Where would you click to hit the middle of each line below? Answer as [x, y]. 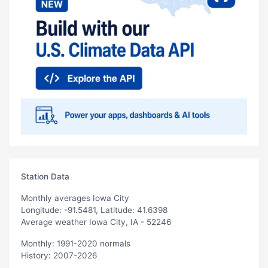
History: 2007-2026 [59, 255]
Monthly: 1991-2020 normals [76, 243]
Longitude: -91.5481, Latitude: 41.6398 [94, 210]
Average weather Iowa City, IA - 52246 [96, 222]
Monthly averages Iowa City [75, 198]
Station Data [45, 176]
